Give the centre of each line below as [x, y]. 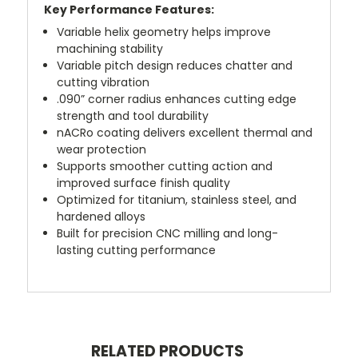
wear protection [102, 149]
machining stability [110, 48]
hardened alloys [101, 216]
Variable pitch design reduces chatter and [175, 65]
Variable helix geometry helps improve [164, 32]
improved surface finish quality [144, 183]
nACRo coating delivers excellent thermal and [185, 132]
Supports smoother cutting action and [165, 166]
